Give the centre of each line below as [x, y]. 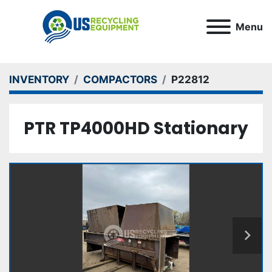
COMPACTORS [120, 80]
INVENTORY [39, 80]
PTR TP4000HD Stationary [136, 128]
